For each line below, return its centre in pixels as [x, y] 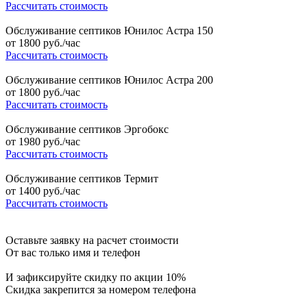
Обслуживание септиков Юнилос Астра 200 [109, 80]
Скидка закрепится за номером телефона [101, 290]
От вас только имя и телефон [73, 253]
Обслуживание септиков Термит [82, 179]
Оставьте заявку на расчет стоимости [92, 241]
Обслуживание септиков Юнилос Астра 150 [109, 31]
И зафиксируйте [45, 278]
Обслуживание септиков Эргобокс [87, 130]
